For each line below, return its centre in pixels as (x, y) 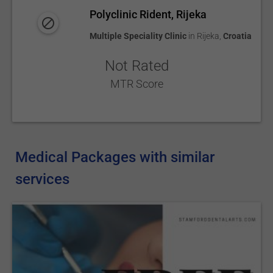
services (43, 179)
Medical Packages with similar (115, 157)
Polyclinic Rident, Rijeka (148, 14)
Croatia (237, 36)
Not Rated (136, 66)
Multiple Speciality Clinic (138, 36)
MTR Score (136, 84)
